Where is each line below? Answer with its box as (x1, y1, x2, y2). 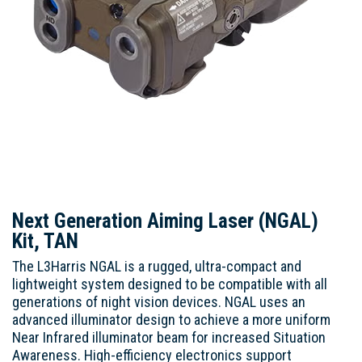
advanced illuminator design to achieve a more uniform (12, 311, 330, 329)
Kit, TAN (12, 229, 78, 254)
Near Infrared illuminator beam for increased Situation (12, 329, 326, 347)
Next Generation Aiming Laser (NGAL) (12, 209, 318, 234)
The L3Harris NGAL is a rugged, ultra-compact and (12, 258, 301, 276)
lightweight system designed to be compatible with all (12, 276, 327, 293)
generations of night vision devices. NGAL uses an (12, 293, 305, 311)
